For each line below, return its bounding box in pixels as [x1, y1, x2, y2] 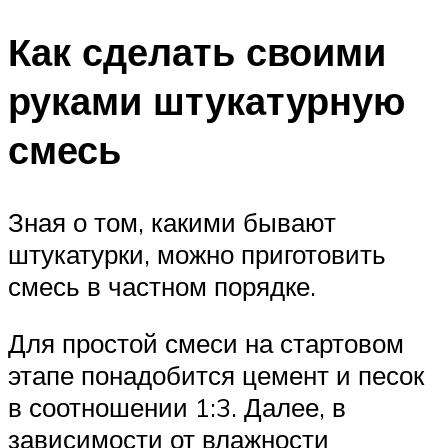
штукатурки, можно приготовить [8, 237, 386, 270]
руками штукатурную [8, 75, 405, 125]
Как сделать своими [8, 26, 386, 76]
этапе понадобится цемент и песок [8, 359, 424, 392]
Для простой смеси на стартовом [8, 327, 404, 360]
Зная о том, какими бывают [8, 205, 336, 238]
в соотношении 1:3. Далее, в [8, 391, 346, 424]
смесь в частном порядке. [8, 269, 316, 302]
